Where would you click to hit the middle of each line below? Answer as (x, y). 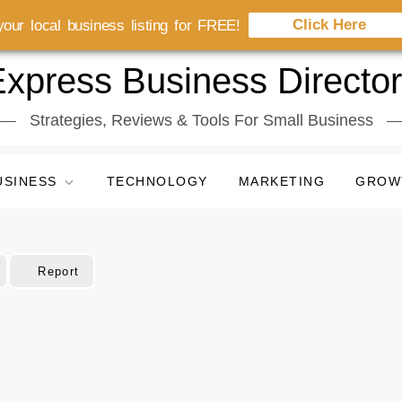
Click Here (330, 25)
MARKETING (281, 181)
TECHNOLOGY (157, 181)
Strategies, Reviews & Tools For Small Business (201, 120)
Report (59, 271)
